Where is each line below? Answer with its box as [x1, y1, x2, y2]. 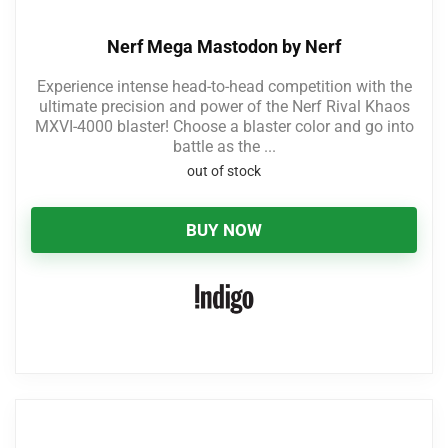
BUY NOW [186, 220, 262, 240]
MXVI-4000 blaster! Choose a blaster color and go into [34, 117, 414, 136]
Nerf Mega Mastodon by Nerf [107, 36, 341, 57]
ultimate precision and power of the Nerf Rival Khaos [38, 97, 410, 116]
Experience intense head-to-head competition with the [36, 77, 412, 96]
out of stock [187, 163, 261, 180]
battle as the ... [172, 137, 276, 156]
